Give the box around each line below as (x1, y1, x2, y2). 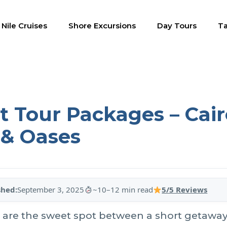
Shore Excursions (68, 21, 136, 30)
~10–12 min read (93, 184, 154, 195)
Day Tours (157, 21, 197, 30)
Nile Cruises (2, 21, 47, 30)
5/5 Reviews (162, 184, 208, 195)
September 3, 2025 (17, 184, 85, 195)
